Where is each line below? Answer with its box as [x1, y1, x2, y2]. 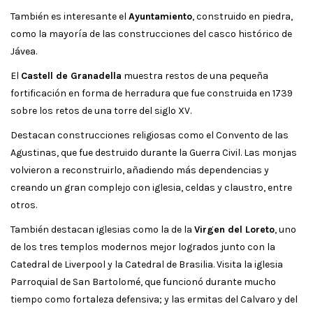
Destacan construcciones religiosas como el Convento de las [10, 129, 289, 141]
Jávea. [10, 45, 37, 57]
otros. [10, 198, 37, 211]
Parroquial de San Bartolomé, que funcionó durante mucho [10, 275, 276, 288]
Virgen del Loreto [194, 223, 275, 235]
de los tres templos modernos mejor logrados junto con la [10, 240, 275, 253]
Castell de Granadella [21, 69, 122, 82]
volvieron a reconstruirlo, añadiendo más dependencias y [10, 163, 269, 176]
